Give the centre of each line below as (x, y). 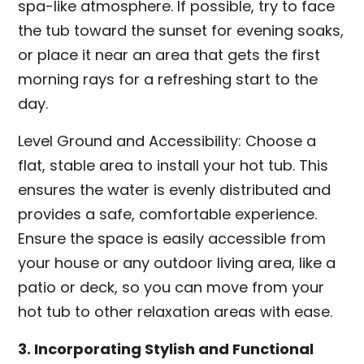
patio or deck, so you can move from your (171, 287)
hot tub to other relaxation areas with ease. (175, 312)
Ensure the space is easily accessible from (172, 238)
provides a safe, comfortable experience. (168, 214)
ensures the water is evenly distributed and (175, 190)
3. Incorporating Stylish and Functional (166, 349)
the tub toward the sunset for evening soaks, (181, 30)
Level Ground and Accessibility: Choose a (167, 141)
